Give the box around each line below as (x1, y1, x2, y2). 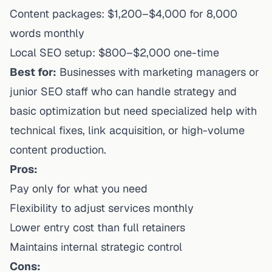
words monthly (10, 25, 84, 40)
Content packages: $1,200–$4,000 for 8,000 (10, 6, 237, 21)
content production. (10, 142, 106, 157)
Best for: (10, 64, 56, 79)
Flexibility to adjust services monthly (10, 200, 194, 215)
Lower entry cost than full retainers (10, 220, 185, 234)
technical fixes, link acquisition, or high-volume (10, 123, 245, 137)
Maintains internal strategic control (10, 239, 182, 254)
